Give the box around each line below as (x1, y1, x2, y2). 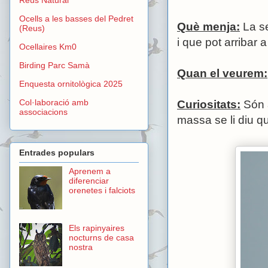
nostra (68, 242, 93, 252)
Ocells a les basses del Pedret (19, 13, 133, 23)
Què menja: (177, 20, 240, 33)
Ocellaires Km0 (19, 41, 77, 51)
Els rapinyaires (68, 223, 124, 233)
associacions (19, 106, 68, 117)
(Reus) (19, 23, 45, 33)
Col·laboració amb (19, 97, 89, 107)
